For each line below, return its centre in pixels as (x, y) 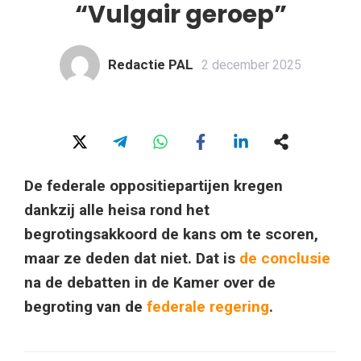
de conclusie (285, 258)
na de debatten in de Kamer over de (150, 282)
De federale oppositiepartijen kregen (154, 185)
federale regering (208, 306)
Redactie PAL (151, 65)
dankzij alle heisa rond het (117, 210)
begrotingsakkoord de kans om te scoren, (171, 234)
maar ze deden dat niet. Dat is (132, 258)
